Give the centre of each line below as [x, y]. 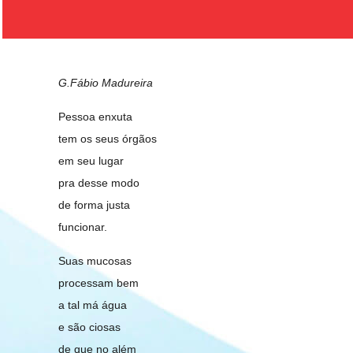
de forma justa [95, 205]
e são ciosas [90, 327]
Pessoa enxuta [96, 117]
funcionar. [83, 227]
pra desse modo [99, 183]
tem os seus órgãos [108, 139]
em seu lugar [91, 161]
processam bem [99, 283]
